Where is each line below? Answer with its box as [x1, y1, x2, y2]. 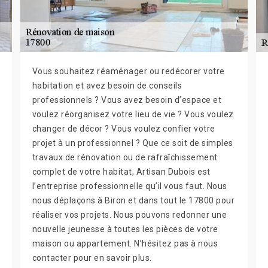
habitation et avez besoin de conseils [32, 81, 182, 90]
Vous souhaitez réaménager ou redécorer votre [32, 66, 225, 76]
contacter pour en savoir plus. [32, 253, 152, 263]
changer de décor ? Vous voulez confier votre [32, 124, 215, 133]
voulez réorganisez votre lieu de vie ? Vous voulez [32, 109, 234, 119]
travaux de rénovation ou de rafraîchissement [32, 153, 218, 162]
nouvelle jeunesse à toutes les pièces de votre [32, 224, 218, 234]
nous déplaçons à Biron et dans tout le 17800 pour [32, 196, 235, 205]
